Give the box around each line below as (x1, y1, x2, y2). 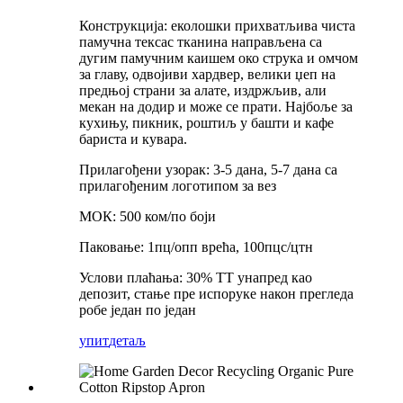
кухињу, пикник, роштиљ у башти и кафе (79, 114, 334, 130)
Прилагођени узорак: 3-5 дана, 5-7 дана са (79, 161, 337, 177)
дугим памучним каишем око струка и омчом (79, 49, 358, 66)
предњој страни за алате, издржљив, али (79, 82, 327, 98)
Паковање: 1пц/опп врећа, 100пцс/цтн (79, 238, 313, 255)
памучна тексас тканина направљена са (79, 33, 322, 49)
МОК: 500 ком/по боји (79, 208, 216, 224)
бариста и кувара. (79, 130, 187, 147)
